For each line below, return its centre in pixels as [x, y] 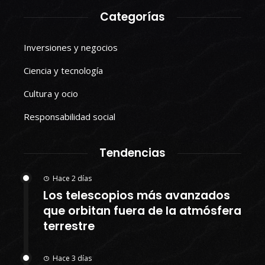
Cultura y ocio [51, 94]
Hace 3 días [72, 258]
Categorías [132, 17]
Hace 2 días [72, 179]
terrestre [69, 227]
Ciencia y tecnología [63, 71]
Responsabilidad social [70, 117]
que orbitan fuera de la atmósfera [142, 211]
